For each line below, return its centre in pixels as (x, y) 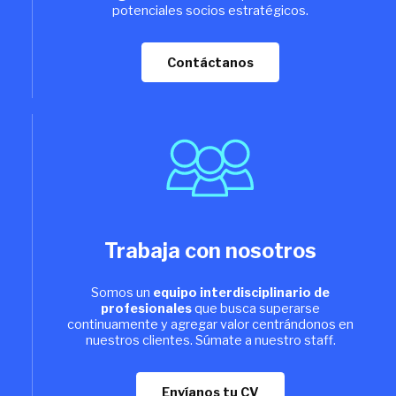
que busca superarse (256, 309)
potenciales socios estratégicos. (210, 10)
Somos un (122, 293)
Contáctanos (210, 62)
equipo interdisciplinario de (241, 293)
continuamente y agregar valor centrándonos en (210, 325)
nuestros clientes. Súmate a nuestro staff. (210, 341)
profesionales (146, 309)
